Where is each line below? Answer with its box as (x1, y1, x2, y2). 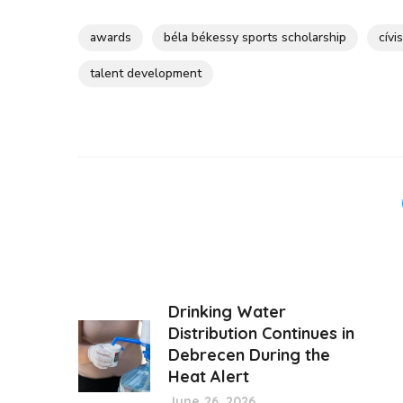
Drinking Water (168, 301, 286, 322)
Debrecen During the (168, 345, 330, 365)
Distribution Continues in (168, 323, 354, 344)
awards (90, 29, 131, 46)
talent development (90, 65, 201, 82)
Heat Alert (168, 366, 249, 387)
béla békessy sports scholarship (164, 29, 346, 46)
